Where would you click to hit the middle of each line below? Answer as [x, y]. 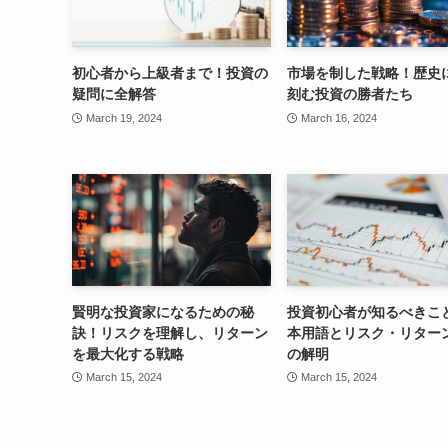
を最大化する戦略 [128, 353]
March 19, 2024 [123, 117]
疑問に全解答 [114, 93]
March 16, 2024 [338, 117]
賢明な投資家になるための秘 [163, 311]
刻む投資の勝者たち [350, 93]
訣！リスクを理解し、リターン [170, 332]
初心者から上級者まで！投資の [170, 72]
